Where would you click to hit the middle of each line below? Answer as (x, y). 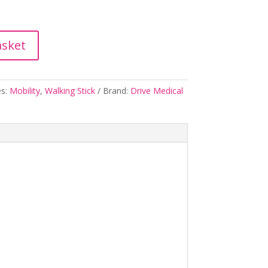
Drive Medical (156, 91)
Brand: (116, 91)
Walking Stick (70, 91)
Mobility (25, 91)
